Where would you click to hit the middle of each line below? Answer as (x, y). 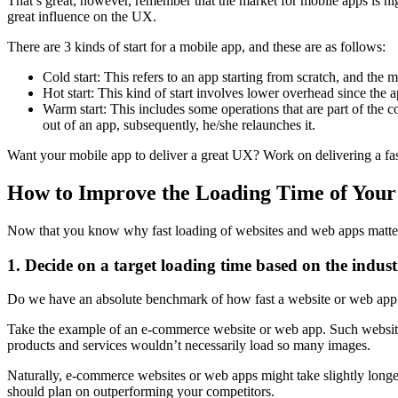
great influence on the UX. (82, 17)
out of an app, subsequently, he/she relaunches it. (179, 125)
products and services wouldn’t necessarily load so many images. (189, 346)
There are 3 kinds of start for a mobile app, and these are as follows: (196, 47)
